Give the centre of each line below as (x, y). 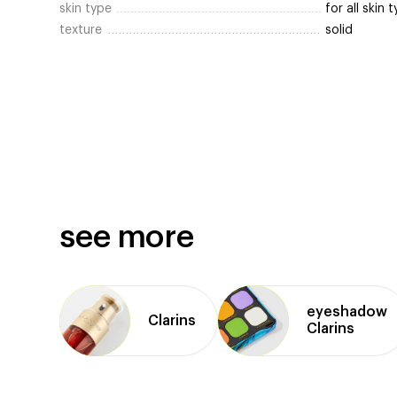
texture (81, 31)
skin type (86, 9)
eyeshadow (347, 312)
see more (127, 237)
